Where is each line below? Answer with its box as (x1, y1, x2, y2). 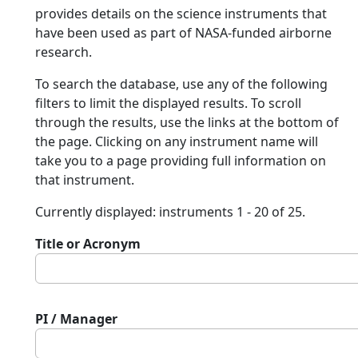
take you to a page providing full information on (35, 152, 326, 169)
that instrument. (35, 171, 134, 189)
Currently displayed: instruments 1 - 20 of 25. (35, 203, 305, 221)
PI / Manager (35, 310, 117, 328)
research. (35, 43, 92, 61)
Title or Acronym (35, 235, 141, 253)
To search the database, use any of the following (35, 75, 328, 93)
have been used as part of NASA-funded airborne (35, 24, 332, 42)
